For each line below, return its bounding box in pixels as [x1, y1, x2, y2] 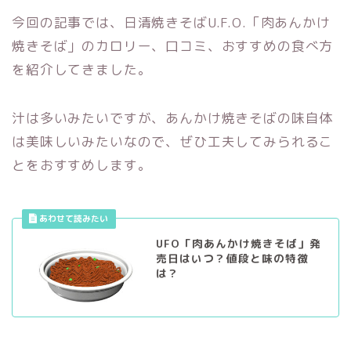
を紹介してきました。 [12, 60, 152, 79]
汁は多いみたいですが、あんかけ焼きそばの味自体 [12, 109, 334, 128]
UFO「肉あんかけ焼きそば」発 [155, 236, 321, 251]
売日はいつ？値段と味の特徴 [155, 251, 309, 266]
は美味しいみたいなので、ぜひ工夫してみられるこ [12, 132, 334, 151]
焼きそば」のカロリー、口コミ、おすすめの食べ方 [12, 37, 334, 56]
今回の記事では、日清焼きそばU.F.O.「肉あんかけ [12, 13, 331, 32]
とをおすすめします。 [12, 156, 152, 175]
